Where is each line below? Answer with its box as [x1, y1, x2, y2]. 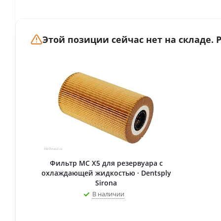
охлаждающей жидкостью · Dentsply [41, 168, 171, 178]
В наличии [92, 189, 124, 198]
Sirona [95, 178, 117, 187]
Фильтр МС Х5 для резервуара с [49, 158, 163, 168]
